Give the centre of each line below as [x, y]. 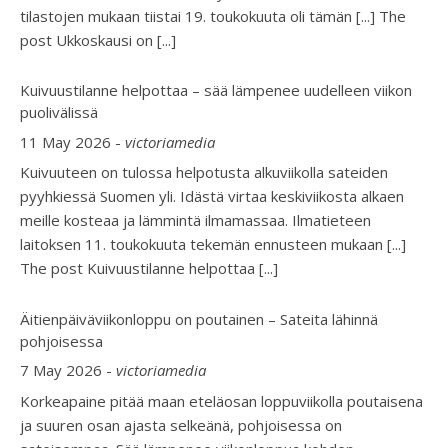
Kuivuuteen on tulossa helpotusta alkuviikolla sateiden [204, 172]
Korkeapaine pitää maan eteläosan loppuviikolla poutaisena [221, 400]
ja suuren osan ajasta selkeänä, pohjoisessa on [181, 424]
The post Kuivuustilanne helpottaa [139, 268]
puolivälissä [59, 112]
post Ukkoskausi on [88, 39]
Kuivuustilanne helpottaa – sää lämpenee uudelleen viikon [216, 90]
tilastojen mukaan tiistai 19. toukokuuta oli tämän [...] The [213, 15]
